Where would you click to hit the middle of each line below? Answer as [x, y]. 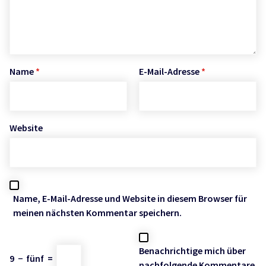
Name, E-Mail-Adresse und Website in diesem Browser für [130, 199]
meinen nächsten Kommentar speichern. [97, 213]
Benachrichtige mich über [192, 251]
